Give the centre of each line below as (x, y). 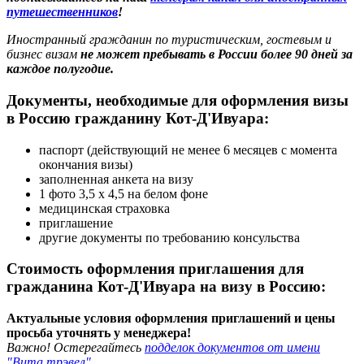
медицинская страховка (104, 208)
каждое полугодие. (60, 69)
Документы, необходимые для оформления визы (178, 100)
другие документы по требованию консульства (169, 237)
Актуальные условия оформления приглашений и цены (171, 318)
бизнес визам (42, 54)
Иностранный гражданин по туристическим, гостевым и (169, 40)
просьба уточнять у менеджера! (99, 333)
